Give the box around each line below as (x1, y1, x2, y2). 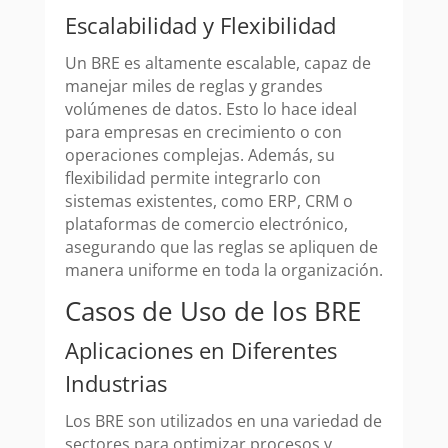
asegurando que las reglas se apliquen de (64, 236, 378, 259)
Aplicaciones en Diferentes (64, 335, 337, 366)
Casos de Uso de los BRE (64, 293, 361, 330)
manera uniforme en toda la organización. (64, 259, 383, 282)
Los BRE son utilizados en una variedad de (64, 410, 382, 433)
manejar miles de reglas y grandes (64, 75, 323, 98)
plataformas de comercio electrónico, (64, 213, 348, 236)
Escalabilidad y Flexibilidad (64, 10, 336, 41)
